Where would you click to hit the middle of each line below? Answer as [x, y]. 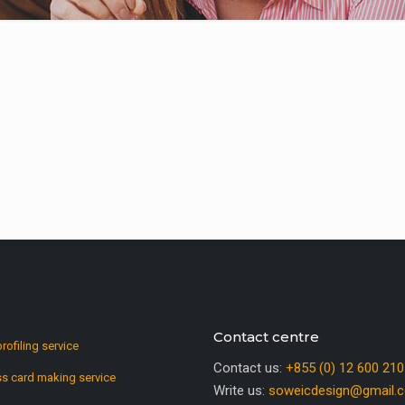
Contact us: [250, 368]
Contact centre [266, 337]
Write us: [241, 391]
